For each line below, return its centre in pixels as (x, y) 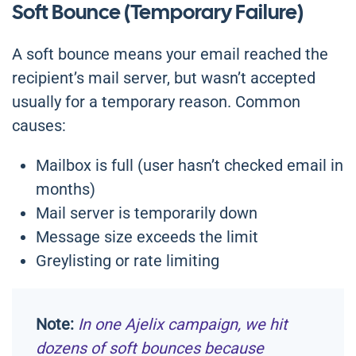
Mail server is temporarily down (147, 213)
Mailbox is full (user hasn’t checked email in (190, 166)
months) (66, 190)
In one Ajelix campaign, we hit (183, 325)
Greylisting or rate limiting (128, 261)
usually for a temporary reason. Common (156, 102)
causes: (39, 126)
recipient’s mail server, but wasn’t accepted (164, 78)
